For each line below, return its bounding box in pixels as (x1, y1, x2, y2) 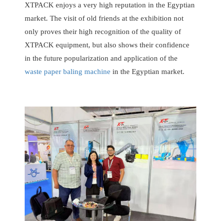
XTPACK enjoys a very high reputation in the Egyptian (25, 1, 195, 9)
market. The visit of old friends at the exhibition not (25, 14, 184, 23)
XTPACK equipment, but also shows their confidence (25, 41, 189, 49)
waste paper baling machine (25, 68, 110, 76)
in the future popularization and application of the (25, 54, 178, 63)
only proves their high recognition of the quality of (25, 28, 181, 36)
